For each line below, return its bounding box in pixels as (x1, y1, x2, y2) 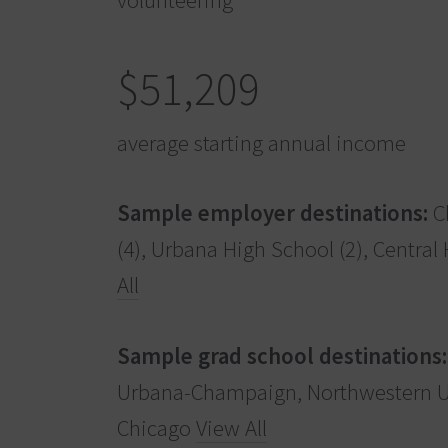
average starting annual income (117, 128, 406, 158)
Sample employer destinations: (117, 198, 428, 228)
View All (196, 412, 267, 442)
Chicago (117, 412, 196, 442)
